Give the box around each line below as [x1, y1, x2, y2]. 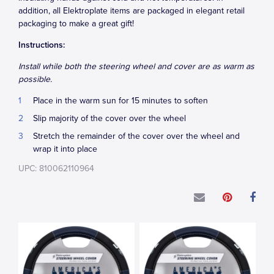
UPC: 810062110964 [18, 163, 94, 174]
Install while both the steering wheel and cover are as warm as [18, 61, 254, 72]
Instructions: [18, 40, 65, 50]
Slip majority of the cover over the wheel [33, 113, 186, 124]
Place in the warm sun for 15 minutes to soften [33, 95, 208, 106]
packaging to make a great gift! [18, 18, 134, 29]
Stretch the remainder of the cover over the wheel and [33, 131, 240, 141]
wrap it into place [33, 144, 97, 154]
